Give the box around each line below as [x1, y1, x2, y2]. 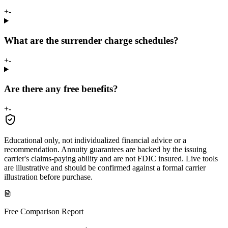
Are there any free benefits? [4, 83, 118, 95]
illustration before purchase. [4, 173, 93, 181]
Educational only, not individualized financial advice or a [4, 136, 186, 145]
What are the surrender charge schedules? [4, 35, 179, 46]
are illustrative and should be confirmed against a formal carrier [4, 163, 206, 172]
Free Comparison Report [4, 207, 83, 216]
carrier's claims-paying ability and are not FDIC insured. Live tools [4, 154, 218, 163]
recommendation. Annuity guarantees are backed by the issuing [4, 145, 207, 154]
